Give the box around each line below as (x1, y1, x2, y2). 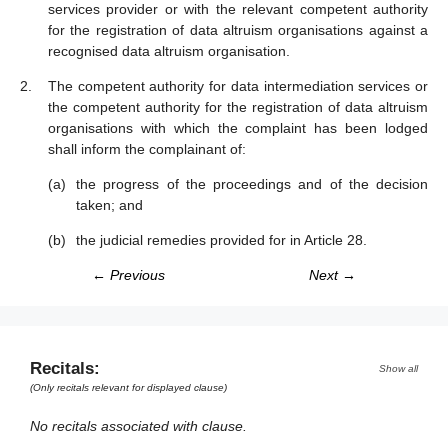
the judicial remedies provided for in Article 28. (76, 232, 367, 248)
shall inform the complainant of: (48, 141, 246, 157)
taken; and (76, 197, 143, 213)
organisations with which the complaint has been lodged (48, 120, 428, 136)
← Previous (92, 267, 165, 283)
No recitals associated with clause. (30, 418, 247, 434)
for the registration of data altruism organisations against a (48, 22, 428, 38)
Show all (379, 362, 418, 374)
